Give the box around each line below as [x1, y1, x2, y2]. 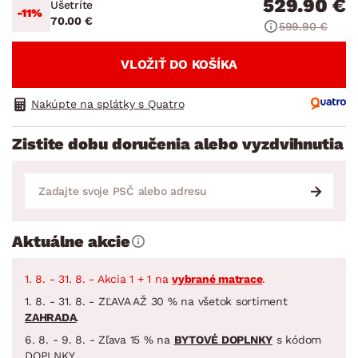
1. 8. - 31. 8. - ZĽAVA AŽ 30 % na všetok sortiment [25, 294, 288, 308]
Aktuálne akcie [12, 231, 130, 251]
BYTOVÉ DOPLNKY [173, 332, 272, 346]
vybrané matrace [172, 272, 263, 285]
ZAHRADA [25, 310, 77, 324]
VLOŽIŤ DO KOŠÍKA [121, 56, 237, 72]
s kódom [272, 332, 321, 346]
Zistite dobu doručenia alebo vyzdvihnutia [12, 133, 344, 153]
